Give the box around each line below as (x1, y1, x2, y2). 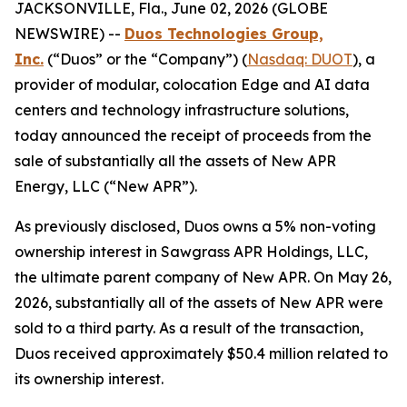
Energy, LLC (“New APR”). (15, 177, 197, 195)
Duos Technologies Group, (124, 25, 323, 43)
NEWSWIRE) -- (15, 25, 124, 43)
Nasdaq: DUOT (247, 50, 352, 68)
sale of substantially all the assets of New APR (15, 152, 336, 170)
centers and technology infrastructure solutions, (15, 101, 349, 119)
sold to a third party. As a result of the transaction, (15, 319, 363, 337)
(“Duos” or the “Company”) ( (44, 50, 247, 68)
